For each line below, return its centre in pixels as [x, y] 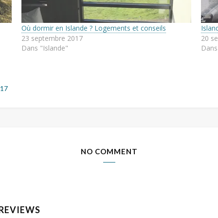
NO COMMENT [109, 151]
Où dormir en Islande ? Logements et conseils [93, 28]
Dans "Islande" [45, 48]
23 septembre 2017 [52, 38]
